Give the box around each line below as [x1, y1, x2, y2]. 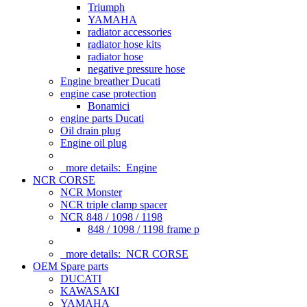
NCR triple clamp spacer [60, 199, 167, 210]
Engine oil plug [60, 137, 127, 149]
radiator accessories [88, 26, 171, 38]
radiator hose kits [88, 38, 161, 50]
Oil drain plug [60, 125, 121, 136]
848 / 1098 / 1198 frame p [88, 223, 199, 235]
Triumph [88, 1, 125, 13]
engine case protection [60, 88, 156, 99]
